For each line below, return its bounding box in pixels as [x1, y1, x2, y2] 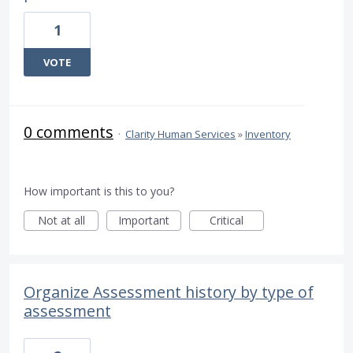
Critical [210, 213, 243, 229]
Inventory [245, 127, 291, 142]
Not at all [37, 213, 85, 229]
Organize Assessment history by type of [24, 281, 314, 303]
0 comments [24, 121, 113, 143]
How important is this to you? [24, 184, 174, 199]
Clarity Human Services [125, 127, 236, 142]
